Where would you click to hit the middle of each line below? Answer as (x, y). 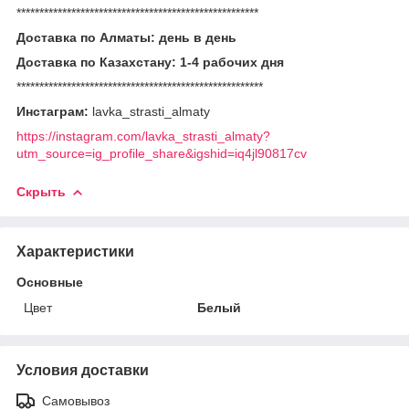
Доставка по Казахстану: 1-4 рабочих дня (150, 62)
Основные (50, 282)
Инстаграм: (54, 111)
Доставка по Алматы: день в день (126, 37)
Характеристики (75, 251)
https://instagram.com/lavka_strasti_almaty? (143, 136)
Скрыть (41, 191)
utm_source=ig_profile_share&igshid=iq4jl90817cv (162, 153)
